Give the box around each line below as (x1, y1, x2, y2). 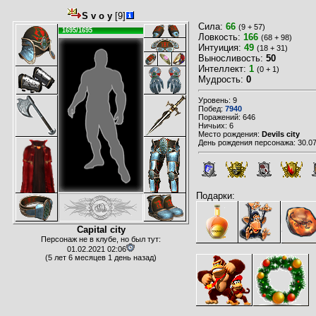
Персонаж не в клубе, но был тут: (41, 235, 161, 243)
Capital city (76, 224, 126, 235)
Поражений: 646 (198, 113, 255, 122)
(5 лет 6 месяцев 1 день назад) (45, 253, 157, 262)
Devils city (262, 130, 300, 139)
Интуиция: (198, 42, 244, 53)
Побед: (198, 104, 225, 114)
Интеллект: (198, 63, 249, 74)
